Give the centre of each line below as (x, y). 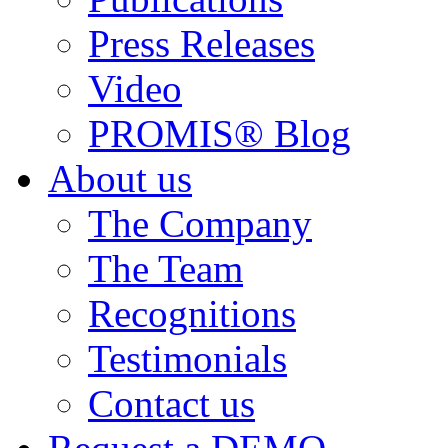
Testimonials (187, 358)
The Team (165, 268)
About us (120, 178)
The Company (200, 223)
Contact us (171, 403)
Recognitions (192, 313)
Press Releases (201, 43)
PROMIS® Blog (219, 133)
